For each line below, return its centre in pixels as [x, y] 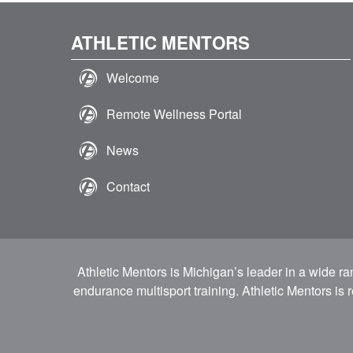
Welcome [133, 78]
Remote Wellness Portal [175, 114]
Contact [128, 186]
